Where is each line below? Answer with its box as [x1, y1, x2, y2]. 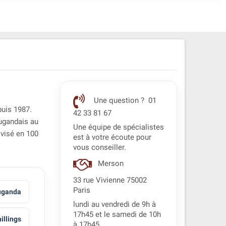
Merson [95, 159, 126, 168]
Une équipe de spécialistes [73, 123, 164, 132]
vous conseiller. [73, 143, 126, 152]
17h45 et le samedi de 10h [73, 210, 161, 219]
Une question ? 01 [91, 96, 156, 105]
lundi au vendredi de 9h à [73, 200, 156, 209]
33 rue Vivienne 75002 [73, 176, 147, 185]
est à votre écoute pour [73, 133, 151, 142]
